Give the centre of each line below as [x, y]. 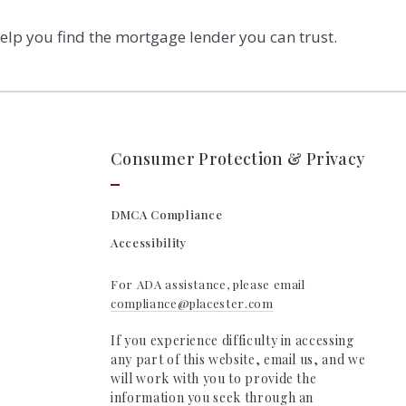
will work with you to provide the [214, 378]
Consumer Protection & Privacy [238, 158]
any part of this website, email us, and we [238, 359]
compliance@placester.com [192, 303]
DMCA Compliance [167, 214]
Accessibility [149, 242]
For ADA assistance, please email [208, 284]
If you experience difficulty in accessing [232, 340]
